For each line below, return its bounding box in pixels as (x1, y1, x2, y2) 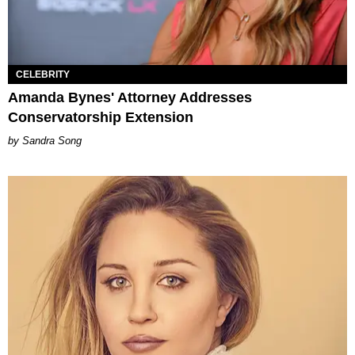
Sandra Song (22, 134, 82, 147)
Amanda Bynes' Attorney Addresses (8, 89, 252, 105)
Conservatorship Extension (8, 109, 193, 125)
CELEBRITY (16, 68, 70, 80)
